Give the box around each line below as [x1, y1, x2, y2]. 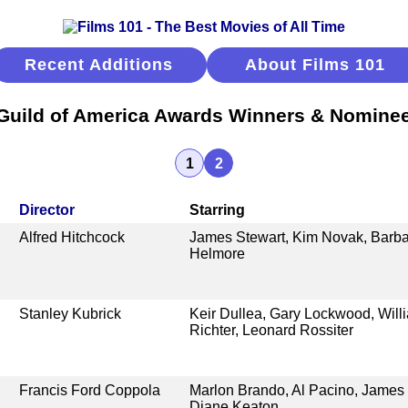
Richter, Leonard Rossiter [189, 321, 353, 338]
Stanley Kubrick [19, 305, 122, 321]
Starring [189, 201, 245, 218]
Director [19, 201, 76, 218]
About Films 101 [244, 56, 385, 74]
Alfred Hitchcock [19, 229, 126, 245]
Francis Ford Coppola [19, 382, 161, 398]
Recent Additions [25, 56, 173, 74]
